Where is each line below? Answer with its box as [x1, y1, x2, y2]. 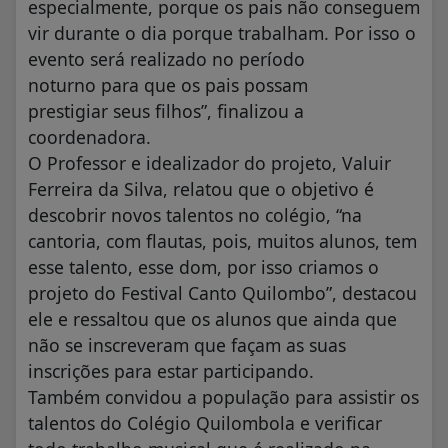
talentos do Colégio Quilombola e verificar [28, 411, 382, 436]
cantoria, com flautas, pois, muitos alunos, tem [28, 229, 417, 254]
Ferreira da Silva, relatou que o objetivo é [28, 177, 374, 202]
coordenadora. [28, 125, 151, 150]
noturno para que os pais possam [28, 73, 308, 98]
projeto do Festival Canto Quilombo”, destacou [28, 281, 417, 306]
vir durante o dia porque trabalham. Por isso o [28, 21, 416, 46]
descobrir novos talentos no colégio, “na [28, 203, 362, 228]
